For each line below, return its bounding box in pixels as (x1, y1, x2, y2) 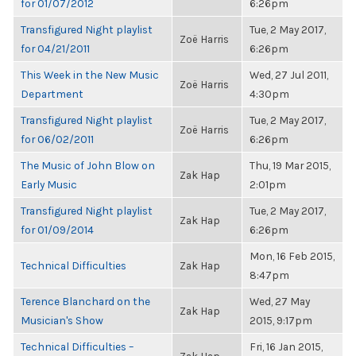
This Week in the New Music (21, 68, 159, 81)
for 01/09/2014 (21, 223, 94, 236)
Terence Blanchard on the (21, 295, 150, 308)
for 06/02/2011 (21, 133, 94, 145)
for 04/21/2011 (21, 42, 90, 55)
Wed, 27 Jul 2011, (250, 68, 328, 81)
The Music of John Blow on (21, 159, 155, 172)
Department (21, 87, 83, 100)
